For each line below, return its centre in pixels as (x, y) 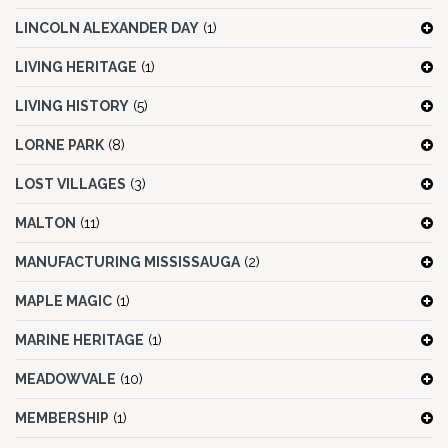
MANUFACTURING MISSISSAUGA (127, 262)
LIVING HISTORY (72, 106)
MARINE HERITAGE (79, 340)
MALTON (45, 223)
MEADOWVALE (65, 379)
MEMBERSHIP (62, 418)
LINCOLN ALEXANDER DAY (107, 28)
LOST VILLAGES (70, 184)
